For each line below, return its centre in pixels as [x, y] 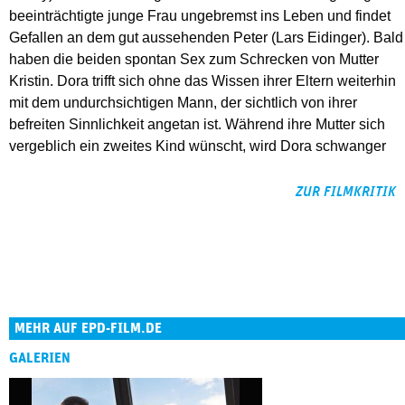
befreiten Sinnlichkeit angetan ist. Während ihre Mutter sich [197, 125]
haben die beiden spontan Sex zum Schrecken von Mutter [194, 60]
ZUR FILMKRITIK [346, 192]
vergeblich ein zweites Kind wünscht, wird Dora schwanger [198, 146]
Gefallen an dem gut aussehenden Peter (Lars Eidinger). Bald [206, 38]
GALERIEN [40, 358]
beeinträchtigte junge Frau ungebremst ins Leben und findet [200, 16]
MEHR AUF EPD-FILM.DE [88, 329]
